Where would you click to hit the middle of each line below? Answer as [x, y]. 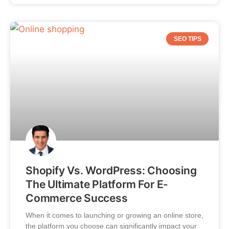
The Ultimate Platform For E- [97, 184]
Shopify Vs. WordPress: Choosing [111, 170]
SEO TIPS [187, 39]
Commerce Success [77, 198]
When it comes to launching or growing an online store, [114, 215]
